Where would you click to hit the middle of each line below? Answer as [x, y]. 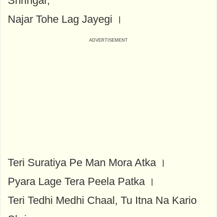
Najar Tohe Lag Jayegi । [65, 19]
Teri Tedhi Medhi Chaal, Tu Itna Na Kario [102, 200]
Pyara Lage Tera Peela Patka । [81, 181]
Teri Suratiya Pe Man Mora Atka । [87, 162]
